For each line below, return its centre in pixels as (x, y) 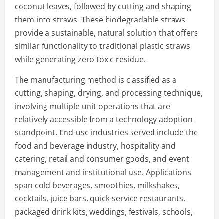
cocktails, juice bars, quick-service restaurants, (100, 198)
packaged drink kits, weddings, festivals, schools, (104, 211)
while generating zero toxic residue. (80, 59)
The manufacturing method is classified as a (96, 79)
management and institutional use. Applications (103, 172)
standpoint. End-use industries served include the (106, 132)
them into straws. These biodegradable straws (100, 19)
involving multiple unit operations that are (92, 106)
